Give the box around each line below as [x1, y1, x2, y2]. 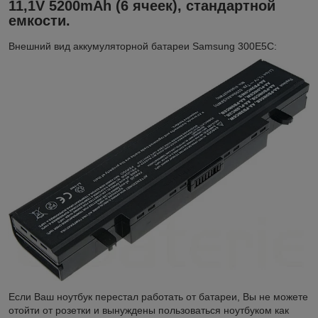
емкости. [9, 13, 75, 29]
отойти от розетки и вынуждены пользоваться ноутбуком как [9, 304, 289, 316]
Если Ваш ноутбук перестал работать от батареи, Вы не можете [9, 290, 308, 302]
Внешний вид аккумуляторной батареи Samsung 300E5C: [9, 40, 277, 53]
